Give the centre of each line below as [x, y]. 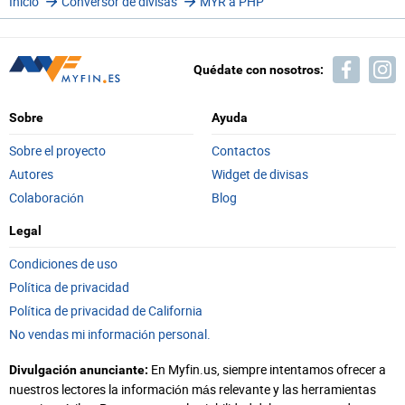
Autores [31, 174]
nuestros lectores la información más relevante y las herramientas [193, 389]
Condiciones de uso [63, 264]
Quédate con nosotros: [259, 70]
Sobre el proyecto [57, 151]
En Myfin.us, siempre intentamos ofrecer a [267, 369]
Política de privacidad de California [106, 311]
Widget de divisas [260, 174]
